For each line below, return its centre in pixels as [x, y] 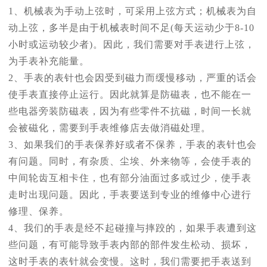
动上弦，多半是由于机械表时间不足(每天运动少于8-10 [131, 28]
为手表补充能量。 [49, 61]
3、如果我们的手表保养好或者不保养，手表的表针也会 [133, 145]
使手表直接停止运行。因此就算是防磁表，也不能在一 [130, 95]
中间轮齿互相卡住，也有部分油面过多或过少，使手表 [130, 178]
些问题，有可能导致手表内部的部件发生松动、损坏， [130, 245]
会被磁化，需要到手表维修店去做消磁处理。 [110, 128]
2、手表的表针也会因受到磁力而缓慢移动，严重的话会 [133, 78]
